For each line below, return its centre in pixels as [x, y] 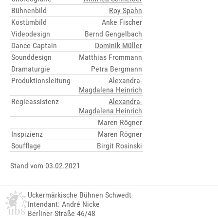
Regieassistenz [35, 102]
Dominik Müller [119, 46]
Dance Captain [34, 46]
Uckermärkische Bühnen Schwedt [80, 195]
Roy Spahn [126, 11]
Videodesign [31, 34]
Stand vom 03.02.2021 [45, 166]
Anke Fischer [122, 22]
